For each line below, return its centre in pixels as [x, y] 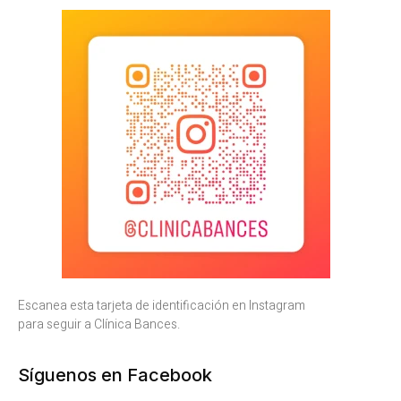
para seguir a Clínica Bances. [99, 324]
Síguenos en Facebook [115, 375]
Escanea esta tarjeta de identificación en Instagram [162, 305]
